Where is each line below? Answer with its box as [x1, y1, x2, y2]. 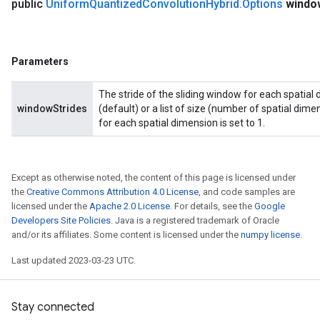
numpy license [241, 229, 300, 240]
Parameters [11, 56, 69, 67]
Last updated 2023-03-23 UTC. [11, 255, 136, 266]
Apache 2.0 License [89, 201, 170, 211]
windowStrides [17, 103, 87, 114]
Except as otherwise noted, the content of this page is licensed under [11, 172, 296, 183]
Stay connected [11, 300, 94, 314]
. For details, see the [170, 201, 254, 211]
